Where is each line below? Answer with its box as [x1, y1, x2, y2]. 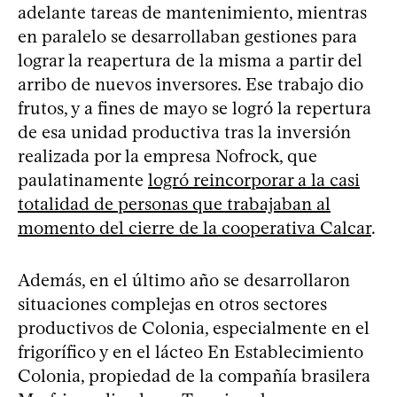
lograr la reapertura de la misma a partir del [18, 49, 362, 71]
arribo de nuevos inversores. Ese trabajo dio [18, 73, 363, 95]
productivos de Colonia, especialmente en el [18, 316, 370, 339]
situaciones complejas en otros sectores [18, 292, 327, 315]
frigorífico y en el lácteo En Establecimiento [18, 340, 363, 362]
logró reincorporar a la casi [148, 168, 360, 191]
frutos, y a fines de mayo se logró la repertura [18, 97, 371, 119]
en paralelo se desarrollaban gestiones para [18, 25, 357, 47]
